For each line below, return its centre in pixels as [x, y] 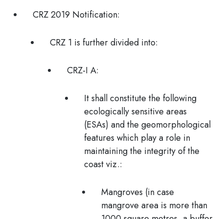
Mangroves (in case [138, 192]
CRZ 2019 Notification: [76, 15]
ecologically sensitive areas [135, 111]
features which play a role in [137, 138]
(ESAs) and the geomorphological [147, 125]
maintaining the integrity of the [142, 151]
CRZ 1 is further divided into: [104, 43]
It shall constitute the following [140, 98]
